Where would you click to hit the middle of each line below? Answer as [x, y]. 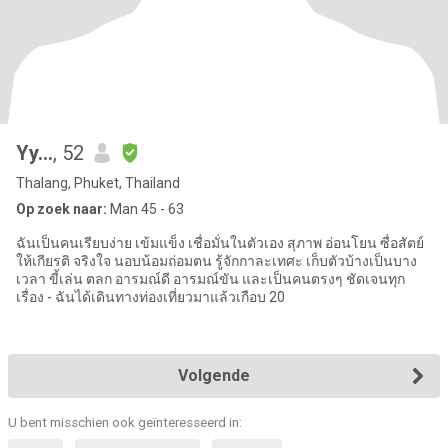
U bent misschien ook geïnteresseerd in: [125, 422]
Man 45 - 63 [145, 209]
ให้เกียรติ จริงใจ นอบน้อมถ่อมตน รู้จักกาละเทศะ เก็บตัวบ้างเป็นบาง [65, 261]
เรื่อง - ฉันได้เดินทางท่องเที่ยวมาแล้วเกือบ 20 [166, 297]
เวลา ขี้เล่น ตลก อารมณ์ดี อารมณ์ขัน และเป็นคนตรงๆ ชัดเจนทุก [65, 279]
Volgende [214, 375]
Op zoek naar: [61, 209]
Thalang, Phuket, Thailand [98, 183]
